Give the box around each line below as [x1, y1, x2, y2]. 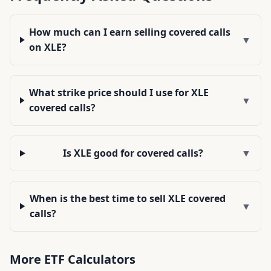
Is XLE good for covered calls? [63, 146, 204, 160]
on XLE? [29, 41, 67, 54]
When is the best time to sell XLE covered [30, 192, 226, 205]
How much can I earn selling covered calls [29, 25, 231, 39]
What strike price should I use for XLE [29, 86, 209, 99]
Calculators [65, 251, 135, 267]
